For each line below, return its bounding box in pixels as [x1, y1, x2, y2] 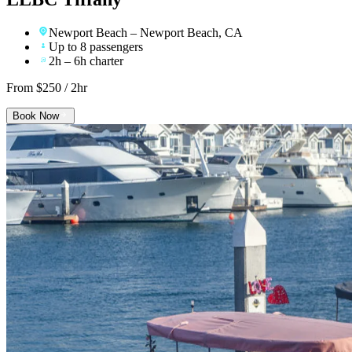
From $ [6, 81, 42, 95]
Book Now [13, 110, 59, 123]
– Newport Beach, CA [127, 26, 243, 40]
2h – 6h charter [49, 54, 123, 68]
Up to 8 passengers [49, 40, 143, 54]
